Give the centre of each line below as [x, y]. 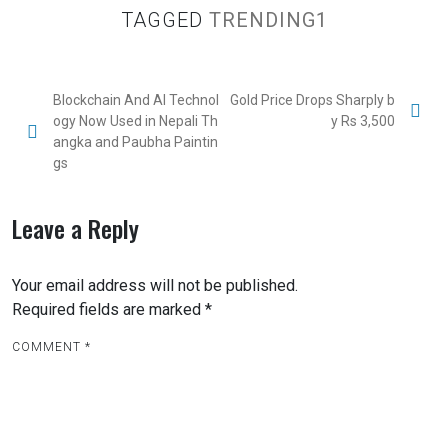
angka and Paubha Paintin [135, 142]
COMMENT [48, 347]
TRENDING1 [268, 20]
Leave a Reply [75, 228]
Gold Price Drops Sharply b [312, 100]
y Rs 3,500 [363, 121]
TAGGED [164, 20]
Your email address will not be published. [155, 285]
